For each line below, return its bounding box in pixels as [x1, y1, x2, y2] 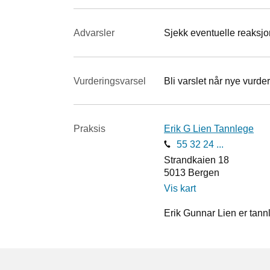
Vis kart [164, 183, 196, 193]
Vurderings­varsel [74, 75, 146, 86]
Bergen [188, 167, 219, 178]
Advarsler [74, 27, 115, 38]
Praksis [74, 124, 105, 134]
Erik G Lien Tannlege [164, 124, 254, 134]
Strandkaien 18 [164, 154, 229, 165]
